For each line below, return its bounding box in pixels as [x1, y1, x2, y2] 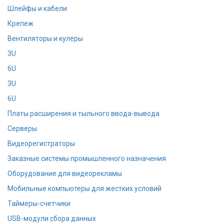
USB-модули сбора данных [7, 214, 96, 222]
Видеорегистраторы [7, 139, 75, 147]
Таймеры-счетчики [7, 199, 70, 207]
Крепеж [7, 19, 33, 27]
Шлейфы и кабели [7, 4, 67, 12]
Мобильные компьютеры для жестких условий [7, 184, 161, 192]
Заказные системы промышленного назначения [7, 154, 166, 162]
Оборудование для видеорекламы [7, 169, 122, 177]
